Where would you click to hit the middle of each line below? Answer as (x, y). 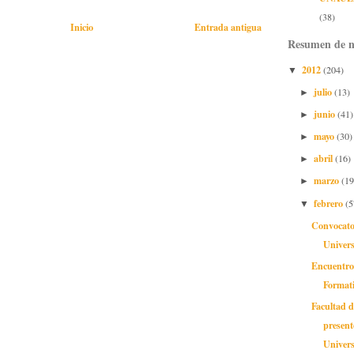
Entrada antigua (228, 27)
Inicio (81, 27)
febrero (329, 203)
